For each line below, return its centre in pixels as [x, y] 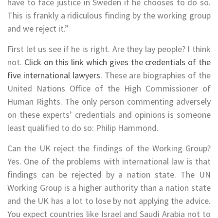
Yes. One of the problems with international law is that [109, 162]
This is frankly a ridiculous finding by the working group [109, 16]
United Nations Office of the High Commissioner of [109, 89]
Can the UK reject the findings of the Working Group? [109, 148]
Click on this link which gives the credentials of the [118, 62]
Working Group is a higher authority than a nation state [109, 188]
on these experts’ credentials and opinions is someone [109, 115]
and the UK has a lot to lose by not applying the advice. [109, 201]
